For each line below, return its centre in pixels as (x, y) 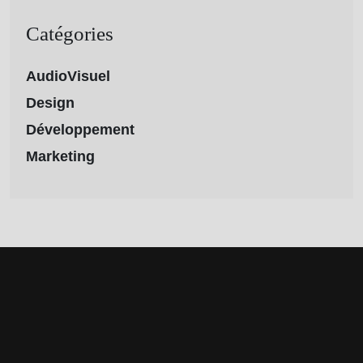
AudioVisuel (68, 76)
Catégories (70, 33)
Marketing (60, 156)
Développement (80, 129)
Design (50, 102)
